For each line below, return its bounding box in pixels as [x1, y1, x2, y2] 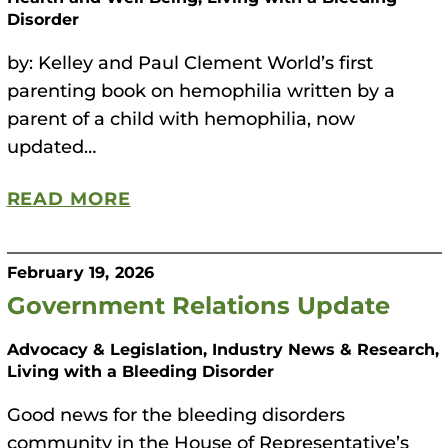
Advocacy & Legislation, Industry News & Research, [6, 338, 439, 360]
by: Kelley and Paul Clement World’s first [6, 50, 373, 75]
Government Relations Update [6, 288, 390, 321]
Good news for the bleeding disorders [6, 402, 345, 427]
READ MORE [6, 186, 131, 211]
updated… [6, 134, 96, 159]
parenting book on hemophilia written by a [6, 78, 395, 103]
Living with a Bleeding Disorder [6, 360, 274, 382]
